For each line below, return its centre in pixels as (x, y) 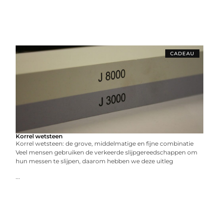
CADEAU (182, 53)
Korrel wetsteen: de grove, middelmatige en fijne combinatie (106, 143)
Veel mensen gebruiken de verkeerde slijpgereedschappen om (107, 152)
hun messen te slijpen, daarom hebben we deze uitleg (95, 161)
